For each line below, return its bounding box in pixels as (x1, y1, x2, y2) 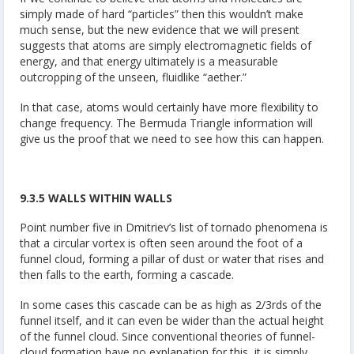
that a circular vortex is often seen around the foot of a (20, 235, 303, 251)
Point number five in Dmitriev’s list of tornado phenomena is (20, 220, 328, 235)
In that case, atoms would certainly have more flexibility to (20, 99, 318, 115)
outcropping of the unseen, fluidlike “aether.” (20, 70, 247, 85)
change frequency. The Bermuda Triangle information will (20, 115, 313, 130)
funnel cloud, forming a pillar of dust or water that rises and (20, 251, 324, 267)
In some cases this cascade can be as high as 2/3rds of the (20, 296, 322, 312)
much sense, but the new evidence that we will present (20, 22, 299, 38)
